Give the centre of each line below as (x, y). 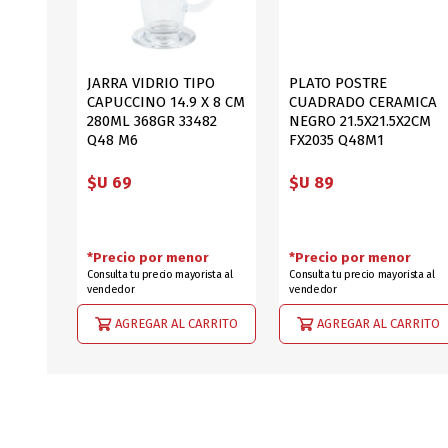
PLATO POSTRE (338, 82)
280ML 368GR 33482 (152, 120)
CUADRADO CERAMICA (363, 101)
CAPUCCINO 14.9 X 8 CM (166, 101)
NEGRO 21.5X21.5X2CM (360, 120)
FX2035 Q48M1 (337, 139)
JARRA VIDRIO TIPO (151, 82)
